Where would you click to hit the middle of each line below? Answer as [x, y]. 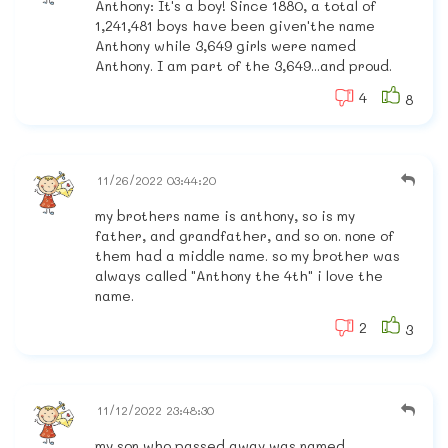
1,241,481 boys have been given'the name [235, 26]
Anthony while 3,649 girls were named [225, 46]
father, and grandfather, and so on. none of [244, 236]
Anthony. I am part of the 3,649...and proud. [243, 66]
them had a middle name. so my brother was [247, 256]
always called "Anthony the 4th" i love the [239, 276]
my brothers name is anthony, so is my [225, 216]
